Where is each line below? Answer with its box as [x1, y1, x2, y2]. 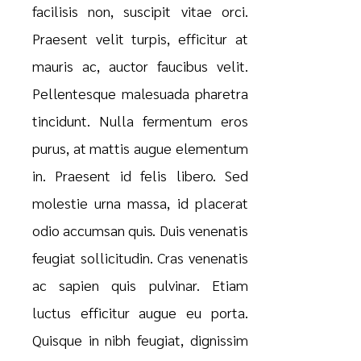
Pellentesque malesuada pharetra [31, 84, 249, 103]
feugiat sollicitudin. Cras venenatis [31, 248, 249, 268]
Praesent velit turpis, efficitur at [31, 29, 249, 48]
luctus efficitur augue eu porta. [31, 303, 249, 322]
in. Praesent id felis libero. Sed [31, 166, 249, 185]
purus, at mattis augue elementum [31, 139, 249, 158]
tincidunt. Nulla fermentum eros [31, 111, 249, 131]
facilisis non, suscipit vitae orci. [31, 2, 249, 21]
